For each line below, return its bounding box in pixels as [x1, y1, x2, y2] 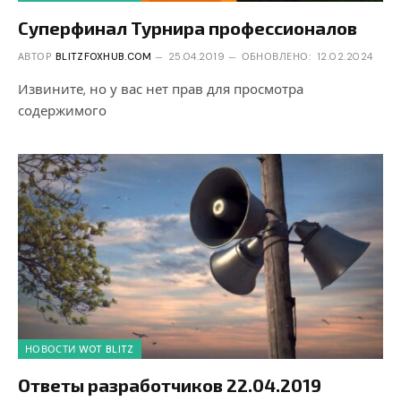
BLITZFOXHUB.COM [55, 49, 152, 63]
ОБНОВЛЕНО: [241, 49, 311, 63]
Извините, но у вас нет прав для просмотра [18, 80, 303, 98]
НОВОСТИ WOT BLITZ [25, 343, 134, 356]
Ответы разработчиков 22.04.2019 [18, 374, 321, 397]
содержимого [18, 101, 107, 120]
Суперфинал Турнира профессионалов [18, 16, 357, 38]
